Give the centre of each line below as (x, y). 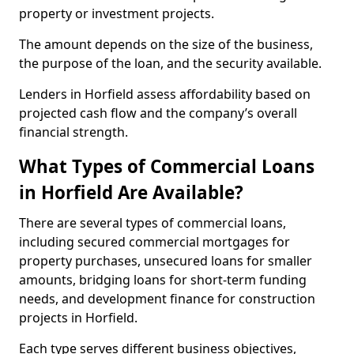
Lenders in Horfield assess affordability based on (165, 94)
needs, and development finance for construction (167, 299)
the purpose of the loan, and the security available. (172, 63)
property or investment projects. (118, 13)
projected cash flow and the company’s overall (158, 113)
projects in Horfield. (80, 318)
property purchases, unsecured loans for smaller (166, 261)
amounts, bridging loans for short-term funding (163, 280)
